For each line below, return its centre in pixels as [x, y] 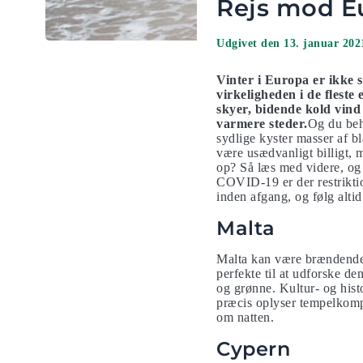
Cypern [254, 349]
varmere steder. [262, 124]
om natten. [246, 317]
